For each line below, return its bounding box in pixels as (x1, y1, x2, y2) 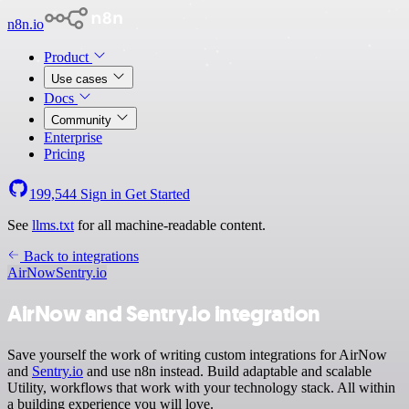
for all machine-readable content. (74, 217, 266, 233)
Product (44, 49, 92, 65)
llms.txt (32, 217, 74, 233)
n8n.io (7, 16, 44, 32)
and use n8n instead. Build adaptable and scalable (83, 362, 372, 379)
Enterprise (44, 130, 102, 145)
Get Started (125, 186, 190, 202)
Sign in (77, 186, 125, 202)
